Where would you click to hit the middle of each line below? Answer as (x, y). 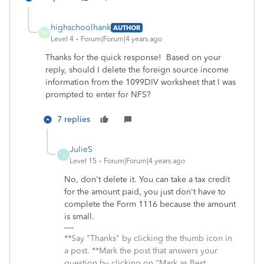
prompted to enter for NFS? (98, 95)
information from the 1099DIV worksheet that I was (141, 82)
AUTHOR (127, 27)
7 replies (74, 119)
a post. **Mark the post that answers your (141, 251)
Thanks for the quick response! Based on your (133, 57)
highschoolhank (81, 27)
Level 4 (62, 39)
